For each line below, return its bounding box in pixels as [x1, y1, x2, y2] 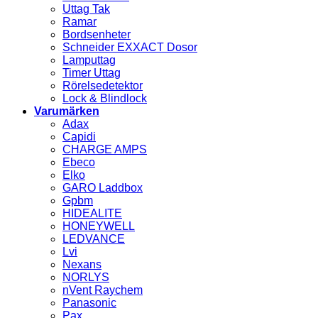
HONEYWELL [62, 220, 135, 233]
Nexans [62, 258, 102, 271]
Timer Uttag [62, 67, 121, 79]
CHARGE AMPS [62, 143, 147, 156]
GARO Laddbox [62, 182, 143, 194]
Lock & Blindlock [62, 92, 147, 105]
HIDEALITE [62, 207, 122, 220]
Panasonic [62, 297, 116, 309]
